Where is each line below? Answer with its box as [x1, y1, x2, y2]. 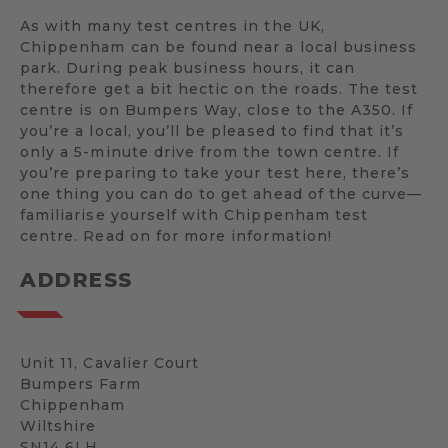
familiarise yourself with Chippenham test [20, 206, 369, 224]
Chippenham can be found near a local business [20, 38, 418, 56]
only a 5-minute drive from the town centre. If [20, 143, 400, 161]
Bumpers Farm [20, 375, 141, 393]
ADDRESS [20, 268, 133, 292]
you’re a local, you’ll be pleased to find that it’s [20, 122, 405, 140]
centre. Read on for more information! [20, 227, 332, 245]
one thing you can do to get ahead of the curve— [20, 185, 423, 203]
